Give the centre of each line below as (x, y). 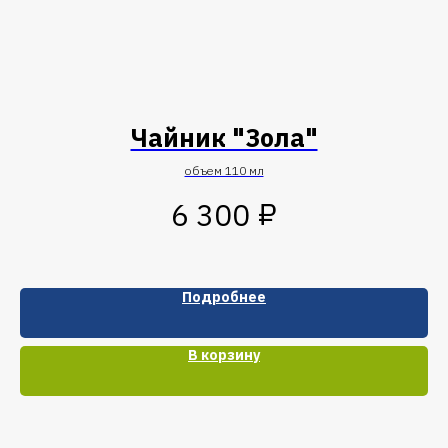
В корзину (224, 355)
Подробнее (224, 297)
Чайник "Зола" (224, 137)
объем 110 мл (224, 170)
